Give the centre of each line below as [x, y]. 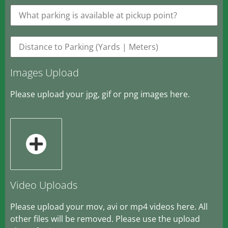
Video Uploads [44, 185]
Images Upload [45, 73]
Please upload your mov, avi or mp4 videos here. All [109, 206]
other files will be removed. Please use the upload [105, 219]
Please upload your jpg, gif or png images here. [100, 94]
